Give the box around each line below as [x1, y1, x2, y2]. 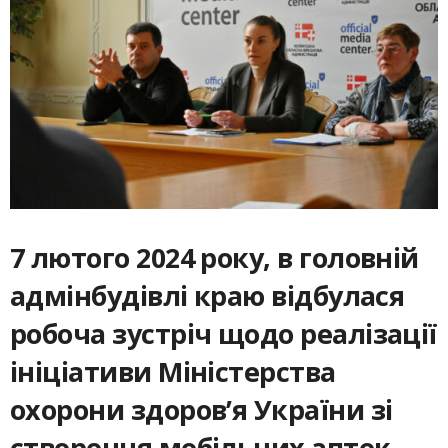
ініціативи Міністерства [10, 352, 336, 390]
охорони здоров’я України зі [10, 390, 393, 428]
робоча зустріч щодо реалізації [10, 314, 437, 352]
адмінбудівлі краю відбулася [10, 276, 405, 314]
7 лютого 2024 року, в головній [10, 238, 419, 276]
